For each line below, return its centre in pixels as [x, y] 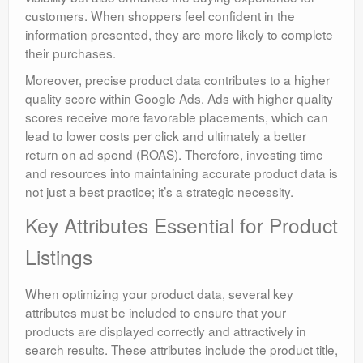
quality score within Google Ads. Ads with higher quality [179, 98]
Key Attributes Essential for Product [181, 225]
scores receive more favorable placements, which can [177, 117]
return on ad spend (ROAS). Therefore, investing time [174, 154]
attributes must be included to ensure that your [156, 312]
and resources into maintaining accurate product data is [181, 173]
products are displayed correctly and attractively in [166, 331]
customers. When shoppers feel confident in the [160, 16]
